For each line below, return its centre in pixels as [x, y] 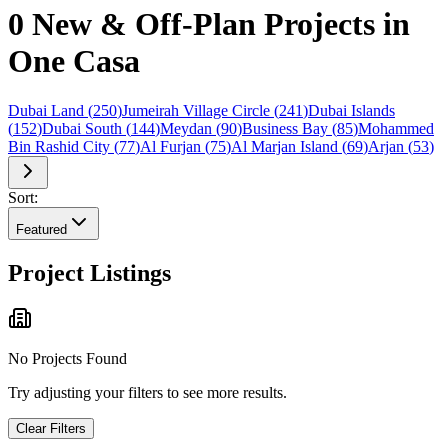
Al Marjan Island [284, 146]
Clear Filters [51, 429]
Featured [41, 229]
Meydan [186, 128]
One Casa [74, 61]
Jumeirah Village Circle [196, 110]
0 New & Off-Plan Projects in [209, 24]
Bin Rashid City [59, 146]
